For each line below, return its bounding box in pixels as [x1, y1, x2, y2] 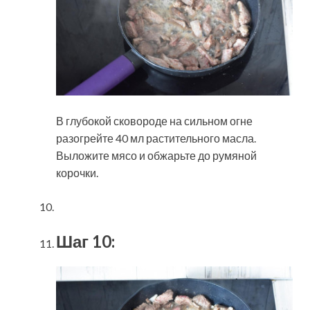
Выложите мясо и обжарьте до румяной [56, 148, 257, 162]
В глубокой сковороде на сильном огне [56, 113, 253, 127]
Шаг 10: [56, 230, 115, 251]
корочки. [56, 165, 98, 179]
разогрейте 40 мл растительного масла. [56, 131, 256, 145]
